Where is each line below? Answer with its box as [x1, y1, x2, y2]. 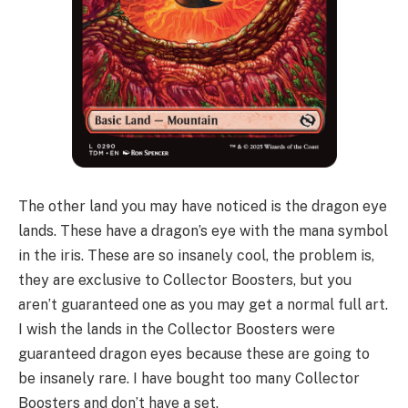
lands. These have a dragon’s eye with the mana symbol [18, 222, 388, 240]
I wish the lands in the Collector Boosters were [18, 321, 335, 339]
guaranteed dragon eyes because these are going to [18, 345, 370, 363]
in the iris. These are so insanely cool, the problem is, [18, 247, 374, 265]
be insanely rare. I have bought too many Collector [18, 370, 360, 388]
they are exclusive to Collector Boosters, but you [18, 271, 352, 290]
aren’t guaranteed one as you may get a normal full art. [18, 296, 388, 314]
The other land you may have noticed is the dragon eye [18, 198, 387, 216]
